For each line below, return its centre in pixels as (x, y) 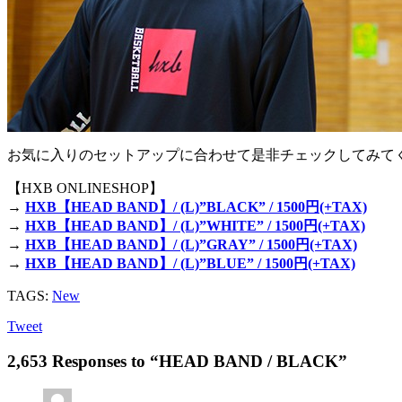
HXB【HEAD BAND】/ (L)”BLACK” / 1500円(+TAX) (196, 207)
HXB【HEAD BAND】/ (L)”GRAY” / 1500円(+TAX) (191, 245)
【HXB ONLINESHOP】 (85, 188)
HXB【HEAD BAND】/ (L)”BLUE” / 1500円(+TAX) (190, 264)
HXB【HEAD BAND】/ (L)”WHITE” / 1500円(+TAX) (195, 226)
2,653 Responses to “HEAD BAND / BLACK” (177, 361)
